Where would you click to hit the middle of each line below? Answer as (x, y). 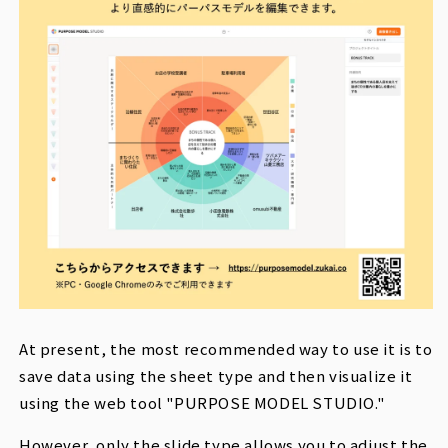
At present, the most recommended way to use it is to (226, 349)
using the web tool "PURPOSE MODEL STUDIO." (202, 403)
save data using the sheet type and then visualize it (216, 376)
